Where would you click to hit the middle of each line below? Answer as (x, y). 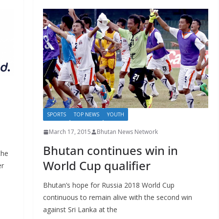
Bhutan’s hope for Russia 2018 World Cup (109, 185)
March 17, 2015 (70, 132)
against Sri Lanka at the (80, 210)
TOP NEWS (86, 115)
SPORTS (56, 115)
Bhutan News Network (127, 132)
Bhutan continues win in (110, 151)
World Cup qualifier (97, 166)
